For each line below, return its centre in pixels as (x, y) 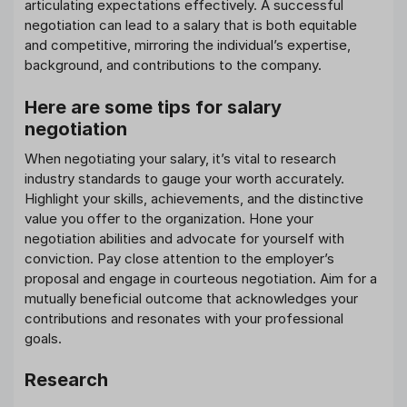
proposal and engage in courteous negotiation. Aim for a (201, 278)
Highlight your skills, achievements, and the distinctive (194, 198)
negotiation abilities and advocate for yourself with (184, 238)
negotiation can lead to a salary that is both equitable (191, 25)
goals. (43, 338)
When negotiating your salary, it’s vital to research (180, 158)
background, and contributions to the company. (173, 65)
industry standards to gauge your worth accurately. (184, 178)
